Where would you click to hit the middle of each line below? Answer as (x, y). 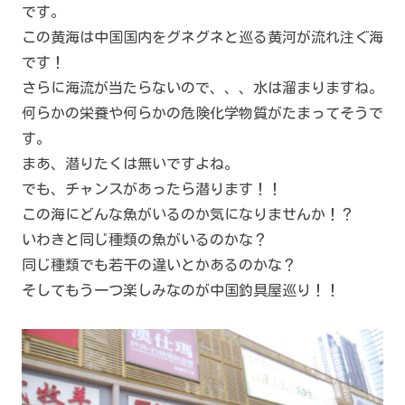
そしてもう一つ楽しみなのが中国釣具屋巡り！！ (181, 291)
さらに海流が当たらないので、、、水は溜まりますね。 (202, 88)
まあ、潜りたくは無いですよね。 (130, 164)
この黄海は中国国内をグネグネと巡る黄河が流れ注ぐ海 (202, 38)
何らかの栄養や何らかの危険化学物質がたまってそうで (202, 113)
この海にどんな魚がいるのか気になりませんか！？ (188, 215)
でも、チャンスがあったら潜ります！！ (152, 189)
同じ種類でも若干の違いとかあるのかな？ (159, 265)
